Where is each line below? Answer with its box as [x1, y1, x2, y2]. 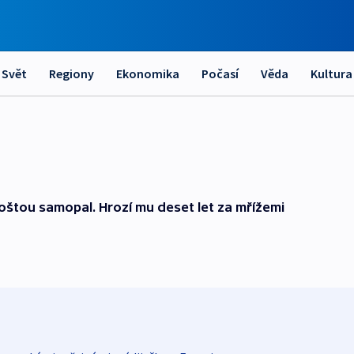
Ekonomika [116, 66, 179, 81]
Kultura [311, 66, 352, 81]
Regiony [49, 66, 94, 81]
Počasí [201, 66, 239, 81]
